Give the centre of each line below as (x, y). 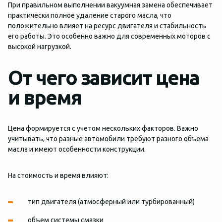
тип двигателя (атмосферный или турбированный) (111, 202)
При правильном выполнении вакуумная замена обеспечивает (110, 5)
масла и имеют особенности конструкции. (77, 149)
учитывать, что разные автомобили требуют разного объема (108, 139)
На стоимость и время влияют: (58, 175)
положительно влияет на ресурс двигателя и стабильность (107, 26)
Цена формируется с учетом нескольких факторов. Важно (103, 128)
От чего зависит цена (104, 78)
